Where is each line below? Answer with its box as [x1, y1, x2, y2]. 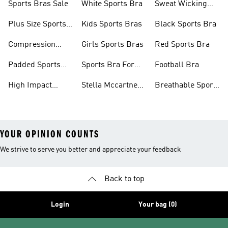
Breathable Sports [155, 81, 220, 90]
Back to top [104, 175, 145, 183]
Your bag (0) [138, 201, 177, 208]
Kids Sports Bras [81, 20, 142, 28]
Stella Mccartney [81, 81, 141, 90]
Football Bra [155, 61, 199, 69]
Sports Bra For [81, 61, 134, 69]
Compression [8, 41, 55, 49]
